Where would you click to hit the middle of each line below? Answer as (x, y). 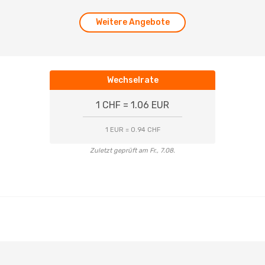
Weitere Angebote (132, 22)
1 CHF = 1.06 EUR (132, 105)
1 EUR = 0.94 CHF (132, 130)
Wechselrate (132, 80)
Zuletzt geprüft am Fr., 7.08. (132, 151)
